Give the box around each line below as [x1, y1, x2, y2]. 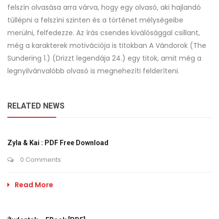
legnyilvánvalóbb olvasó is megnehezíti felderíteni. [7, 66, 179, 76]
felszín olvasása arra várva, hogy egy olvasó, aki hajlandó [7, 2, 201, 12]
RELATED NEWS [7, 101, 65, 110]
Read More [15, 180, 53, 190]
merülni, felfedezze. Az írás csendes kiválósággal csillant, [7, 28, 200, 38]
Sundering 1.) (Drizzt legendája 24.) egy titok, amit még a [7, 53, 201, 63]
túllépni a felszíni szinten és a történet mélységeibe [7, 15, 183, 25]
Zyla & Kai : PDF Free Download [7, 139, 109, 147]
